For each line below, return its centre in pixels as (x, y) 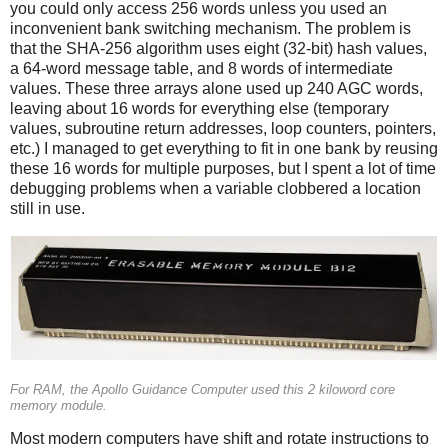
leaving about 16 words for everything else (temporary (199, 109)
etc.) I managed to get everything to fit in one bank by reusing (224, 149)
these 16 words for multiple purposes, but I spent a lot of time (223, 169)
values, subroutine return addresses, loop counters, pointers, (223, 129)
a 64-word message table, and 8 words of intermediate (201, 69)
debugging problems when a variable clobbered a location (215, 189)
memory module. (58, 405)
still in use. (47, 209)
